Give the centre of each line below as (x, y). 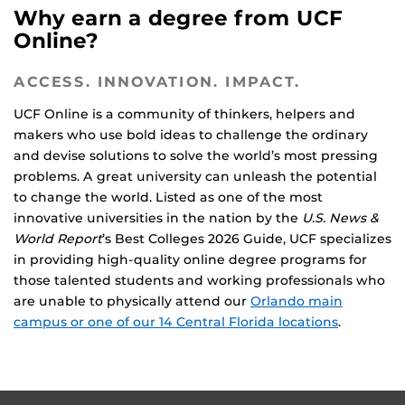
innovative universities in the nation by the (158, 218)
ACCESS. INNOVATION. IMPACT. (157, 82)
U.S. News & (340, 218)
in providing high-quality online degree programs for (190, 260)
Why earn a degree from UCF (178, 19)
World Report (58, 239)
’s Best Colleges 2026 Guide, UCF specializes (247, 239)
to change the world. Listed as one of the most (168, 198)
